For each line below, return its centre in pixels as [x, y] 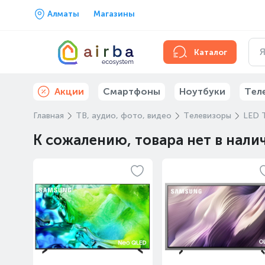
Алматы [63, 14]
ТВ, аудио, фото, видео [124, 116]
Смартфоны [132, 91]
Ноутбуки [202, 91]
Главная [49, 116]
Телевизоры [207, 116]
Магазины [114, 14]
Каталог [211, 52]
